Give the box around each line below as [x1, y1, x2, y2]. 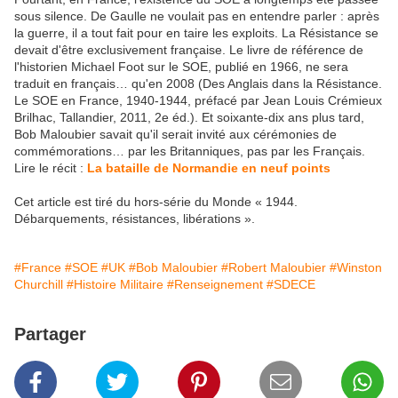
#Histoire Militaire [67, 277, 163, 292]
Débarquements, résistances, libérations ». [14, 211, 255, 227]
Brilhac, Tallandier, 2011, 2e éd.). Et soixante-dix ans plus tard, [14, 110, 364, 125]
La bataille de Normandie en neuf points [87, 161, 330, 176]
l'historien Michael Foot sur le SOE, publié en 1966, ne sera [14, 60, 348, 75]
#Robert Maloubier [221, 260, 326, 275]
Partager [14, 324, 86, 345]
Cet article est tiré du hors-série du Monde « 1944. [14, 195, 298, 210]
